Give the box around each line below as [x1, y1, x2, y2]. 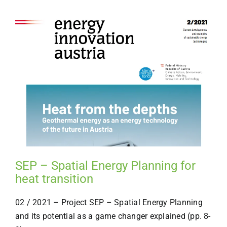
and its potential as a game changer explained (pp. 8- [15, 211, 211, 221]
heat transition [15, 171, 93, 186]
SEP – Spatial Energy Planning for [15, 158, 196, 173]
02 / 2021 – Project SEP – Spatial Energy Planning [15, 197, 203, 207]
